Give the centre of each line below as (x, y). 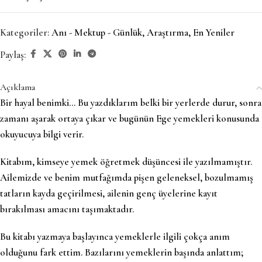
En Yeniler (214, 33)
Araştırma (168, 33)
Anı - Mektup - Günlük (97, 33)
